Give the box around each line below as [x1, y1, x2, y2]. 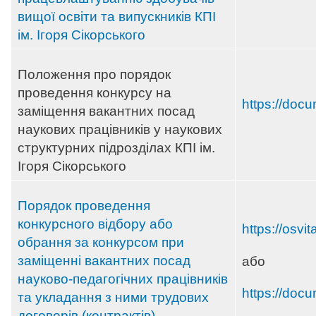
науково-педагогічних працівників [18, 272, 228, 287]
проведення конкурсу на [18, 85, 171, 101]
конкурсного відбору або [18, 217, 173, 232]
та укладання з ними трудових [18, 290, 209, 305]
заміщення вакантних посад [18, 104, 195, 119]
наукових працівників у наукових [18, 122, 222, 138]
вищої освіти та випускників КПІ [18, 9, 216, 25]
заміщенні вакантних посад [18, 253, 190, 269]
